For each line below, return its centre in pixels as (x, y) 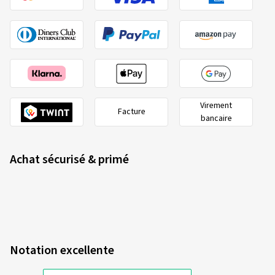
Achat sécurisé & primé (69, 160)
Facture (131, 112)
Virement (216, 105)
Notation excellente (62, 250)
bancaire (216, 118)
